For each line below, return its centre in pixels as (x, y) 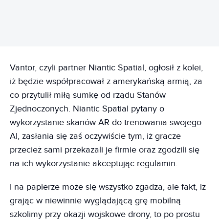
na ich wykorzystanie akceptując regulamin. (94, 164)
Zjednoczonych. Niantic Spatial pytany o (87, 109)
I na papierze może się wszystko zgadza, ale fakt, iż (108, 187)
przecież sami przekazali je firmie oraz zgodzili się (105, 150)
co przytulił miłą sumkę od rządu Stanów (88, 95)
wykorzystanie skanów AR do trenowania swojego (106, 122)
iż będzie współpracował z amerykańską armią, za (106, 81)
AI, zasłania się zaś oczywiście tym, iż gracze (95, 136)
